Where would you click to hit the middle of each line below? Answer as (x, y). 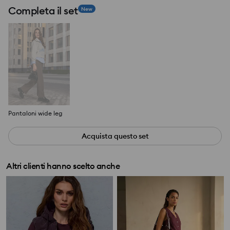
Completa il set (43, 11)
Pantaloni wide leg (35, 113)
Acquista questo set (115, 136)
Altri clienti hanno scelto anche (63, 166)
